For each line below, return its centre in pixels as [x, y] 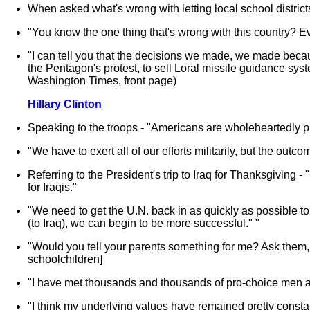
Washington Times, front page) [102, 81]
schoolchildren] [65, 259]
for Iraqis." [52, 187]
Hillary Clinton [65, 104]
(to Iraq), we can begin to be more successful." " [144, 223]
